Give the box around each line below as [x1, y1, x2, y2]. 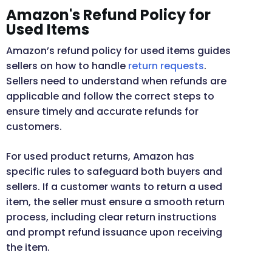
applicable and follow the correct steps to [6, 89, 214, 104]
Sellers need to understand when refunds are [6, 74, 226, 89]
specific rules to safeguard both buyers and [6, 165, 222, 179]
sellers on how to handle [6, 59, 128, 73]
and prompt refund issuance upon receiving [6, 225, 222, 240]
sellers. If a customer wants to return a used [6, 180, 222, 194]
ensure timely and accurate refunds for [6, 104, 199, 119]
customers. [6, 120, 62, 134]
